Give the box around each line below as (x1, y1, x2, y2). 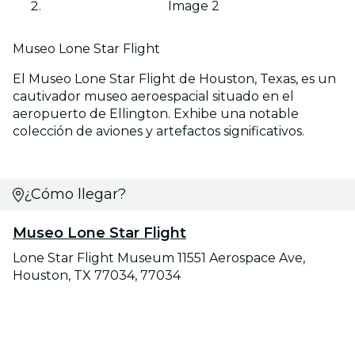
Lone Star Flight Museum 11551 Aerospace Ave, (13, 250, 305, 266)
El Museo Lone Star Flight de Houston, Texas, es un (13, 71, 336, 87)
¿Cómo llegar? (23, 185, 126, 204)
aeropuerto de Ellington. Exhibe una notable (13, 106, 299, 122)
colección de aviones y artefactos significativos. (13, 124, 304, 139)
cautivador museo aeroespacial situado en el (13, 89, 294, 105)
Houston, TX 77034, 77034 (13, 268, 181, 284)
